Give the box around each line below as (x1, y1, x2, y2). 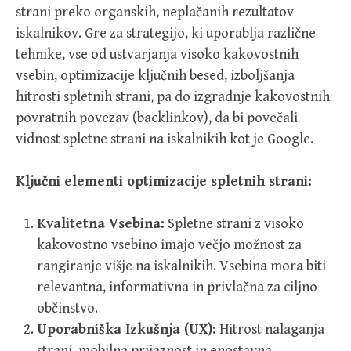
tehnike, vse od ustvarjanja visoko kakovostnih (16, 46, 299, 63)
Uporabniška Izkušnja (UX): (37, 321, 216, 338)
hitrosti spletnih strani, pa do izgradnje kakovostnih (16, 89, 330, 105)
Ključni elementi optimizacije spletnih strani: (16, 173, 312, 190)
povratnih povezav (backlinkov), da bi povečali (16, 110, 298, 126)
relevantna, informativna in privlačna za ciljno (37, 279, 317, 295)
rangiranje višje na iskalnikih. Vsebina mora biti (37, 258, 326, 274)
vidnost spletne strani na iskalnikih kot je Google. (16, 131, 313, 147)
